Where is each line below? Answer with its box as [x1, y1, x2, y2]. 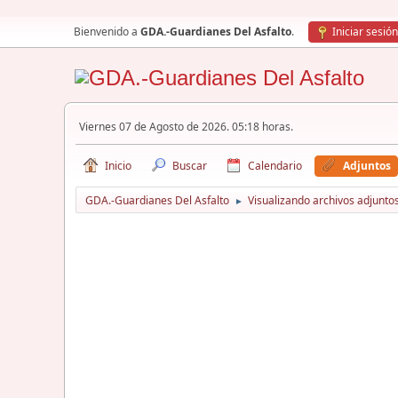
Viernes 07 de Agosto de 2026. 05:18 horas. [79, 118, 293, 134]
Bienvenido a [74, 24, 140, 39]
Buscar [172, 158, 207, 173]
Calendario [248, 158, 302, 173]
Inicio [105, 158, 131, 173]
